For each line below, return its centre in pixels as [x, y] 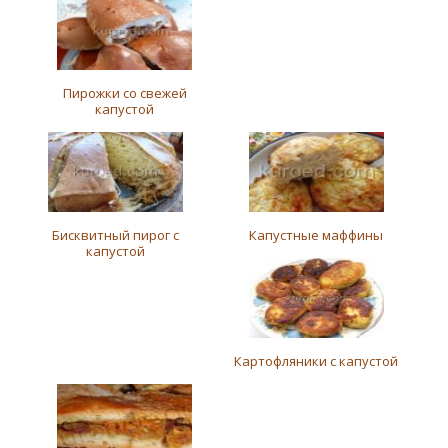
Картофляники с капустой [316, 361]
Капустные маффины [316, 235]
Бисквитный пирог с [116, 235]
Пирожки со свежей [124, 93]
